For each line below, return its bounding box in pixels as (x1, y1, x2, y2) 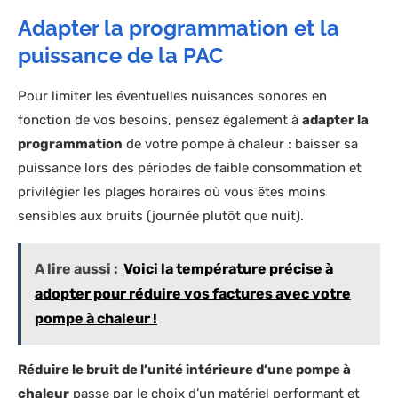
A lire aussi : (35, 260, 118, 278)
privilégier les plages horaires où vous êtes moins (18, 184, 326, 201)
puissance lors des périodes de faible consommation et (18, 160, 362, 177)
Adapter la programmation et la (18, 15, 339, 42)
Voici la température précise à (123, 260, 333, 278)
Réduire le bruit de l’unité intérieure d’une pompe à (18, 362, 351, 378)
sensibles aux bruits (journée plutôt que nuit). (18, 208, 304, 225)
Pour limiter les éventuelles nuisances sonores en (18, 88, 327, 105)
